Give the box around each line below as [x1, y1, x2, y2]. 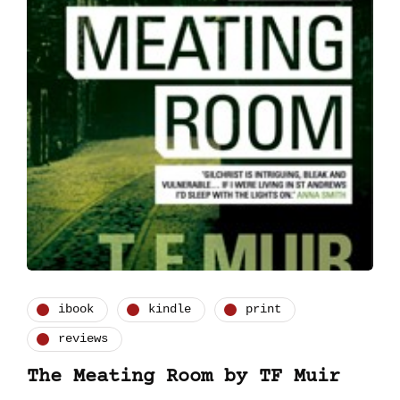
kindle [148, 302, 191, 317]
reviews [58, 331, 108, 346]
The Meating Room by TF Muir [27, 365, 340, 388]
